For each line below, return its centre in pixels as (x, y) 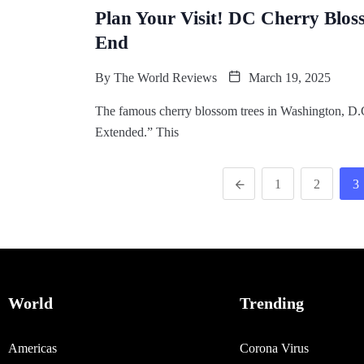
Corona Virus (274, 348)
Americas (32, 348)
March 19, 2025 (288, 77)
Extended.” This (137, 132)
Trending (272, 303)
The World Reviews (165, 77)
